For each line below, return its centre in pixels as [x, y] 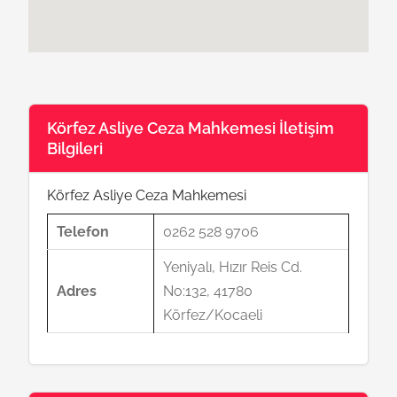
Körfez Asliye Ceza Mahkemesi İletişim [191, 128]
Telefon [83, 232]
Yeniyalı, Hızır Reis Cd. [233, 267]
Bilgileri [75, 148]
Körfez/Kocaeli [213, 315]
